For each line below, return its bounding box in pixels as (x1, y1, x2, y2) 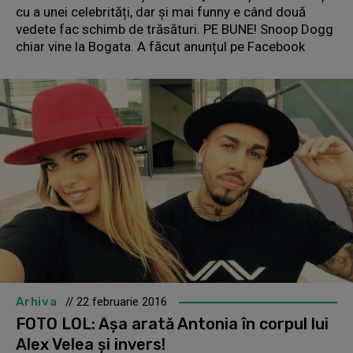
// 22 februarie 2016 (65, 295, 167, 310)
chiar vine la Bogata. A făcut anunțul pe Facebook (16, 38, 305, 54)
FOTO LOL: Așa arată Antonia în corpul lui (16, 314, 329, 334)
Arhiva (16, 295, 58, 310)
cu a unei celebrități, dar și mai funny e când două (16, 3, 306, 20)
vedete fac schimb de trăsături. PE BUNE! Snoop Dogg (16, 20, 333, 37)
